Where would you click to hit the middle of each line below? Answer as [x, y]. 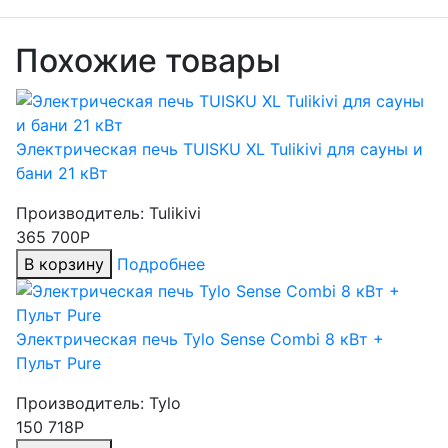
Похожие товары [148, 60]
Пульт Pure [58, 363]
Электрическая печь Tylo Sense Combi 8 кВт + [200, 339]
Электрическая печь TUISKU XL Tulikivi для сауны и [219, 149]
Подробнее [161, 264]
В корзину [64, 264]
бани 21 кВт [62, 173]
